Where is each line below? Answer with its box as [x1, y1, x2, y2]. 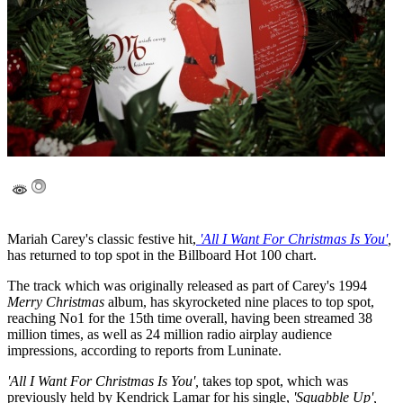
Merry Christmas [7, 294, 104, 310]
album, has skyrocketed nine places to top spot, [104, 294, 374, 310]
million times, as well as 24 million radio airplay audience [7, 327, 332, 343]
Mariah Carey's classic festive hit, [7, 231, 196, 247]
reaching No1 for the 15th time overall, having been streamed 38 [7, 310, 372, 327]
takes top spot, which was [202, 373, 348, 390]
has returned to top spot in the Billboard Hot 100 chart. [7, 247, 317, 264]
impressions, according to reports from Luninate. [7, 343, 282, 359]
